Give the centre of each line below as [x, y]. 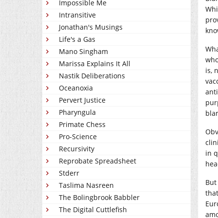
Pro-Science [78, 136]
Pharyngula [77, 112]
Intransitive [77, 15]
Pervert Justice [82, 100]
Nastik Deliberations [92, 76]
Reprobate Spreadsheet [98, 161]
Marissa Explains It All [95, 64]
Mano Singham [83, 51]
